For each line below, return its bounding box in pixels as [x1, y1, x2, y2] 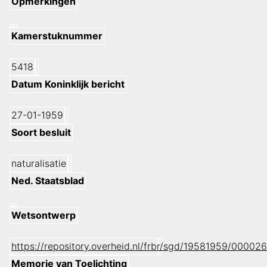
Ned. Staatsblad [11, 175, 84, 187]
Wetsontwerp [11, 209, 76, 222]
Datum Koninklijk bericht [11, 78, 125, 91]
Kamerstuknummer [11, 30, 103, 42]
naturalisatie [11, 157, 66, 170]
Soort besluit [11, 126, 71, 139]
